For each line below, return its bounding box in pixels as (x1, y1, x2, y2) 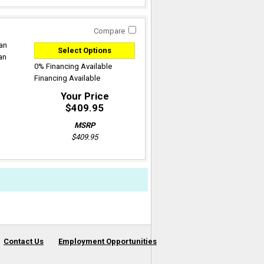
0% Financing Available (34, 62, 112, 71)
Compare (94, 27, 125, 35)
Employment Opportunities (58, 237, 157, 246)
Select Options (58, 46, 111, 55)
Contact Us (4, 237, 44, 246)
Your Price (60, 90, 109, 102)
